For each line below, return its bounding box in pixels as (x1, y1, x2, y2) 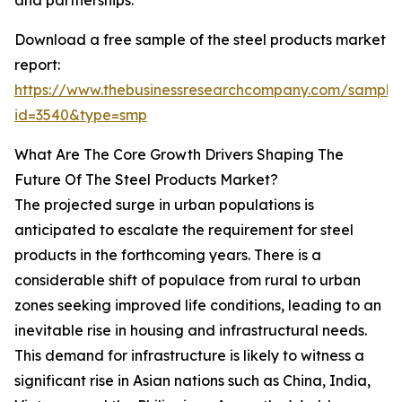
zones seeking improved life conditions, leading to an (14, 296, 381, 315)
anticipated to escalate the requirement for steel (14, 221, 354, 240)
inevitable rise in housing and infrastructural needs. (14, 321, 367, 340)
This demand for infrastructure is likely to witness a (14, 346, 364, 365)
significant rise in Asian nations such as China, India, (14, 371, 371, 390)
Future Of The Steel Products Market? (14, 170, 278, 189)
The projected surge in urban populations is (14, 196, 314, 214)
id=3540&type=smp (14, 106, 147, 125)
